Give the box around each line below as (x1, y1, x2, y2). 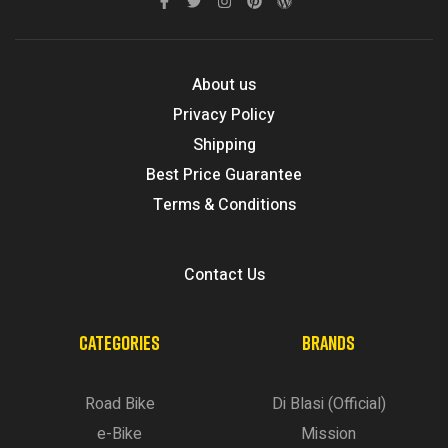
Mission (301, 421, 356, 446)
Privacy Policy (173, 102, 275, 127)
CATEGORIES (79, 329, 160, 354)
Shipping (192, 132, 256, 157)
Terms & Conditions (152, 192, 296, 217)
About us (192, 72, 256, 97)
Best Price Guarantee (146, 162, 302, 187)
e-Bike (97, 421, 142, 446)
